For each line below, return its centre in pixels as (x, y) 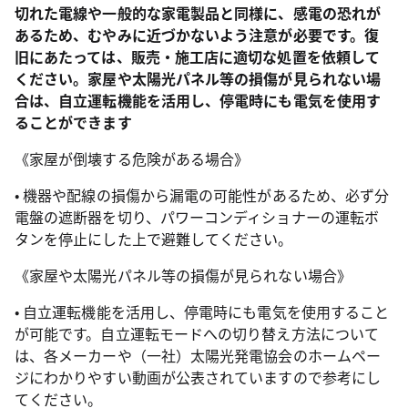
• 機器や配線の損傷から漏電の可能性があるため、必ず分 (202, 195)
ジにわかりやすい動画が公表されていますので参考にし (198, 377)
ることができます (73, 122)
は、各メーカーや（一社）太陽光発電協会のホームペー (198, 355)
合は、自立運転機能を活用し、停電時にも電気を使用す (198, 100)
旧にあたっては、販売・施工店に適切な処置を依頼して (197, 56)
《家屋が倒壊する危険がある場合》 (132, 158)
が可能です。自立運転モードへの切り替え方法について (197, 333)
